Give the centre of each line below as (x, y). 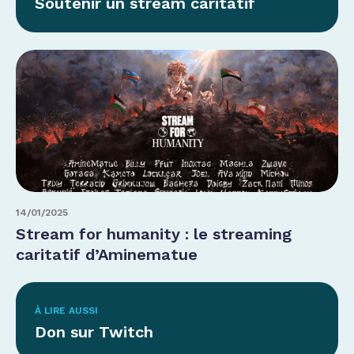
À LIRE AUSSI (66, 311)
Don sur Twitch (94, 332)
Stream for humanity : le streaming (154, 234)
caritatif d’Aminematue (107, 255)
